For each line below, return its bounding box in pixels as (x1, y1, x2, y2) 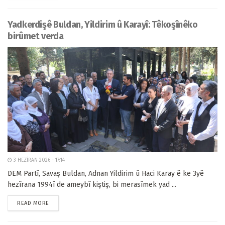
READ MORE (17, 200, 49, 206)
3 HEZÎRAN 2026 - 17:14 (12, 157, 65, 163)
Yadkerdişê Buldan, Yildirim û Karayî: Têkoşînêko (8, 19, 198, 30)
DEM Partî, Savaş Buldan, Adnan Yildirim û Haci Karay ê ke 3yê (8, 169, 204, 178)
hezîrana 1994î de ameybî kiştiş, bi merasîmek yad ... (8, 180, 176, 189)
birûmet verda (8, 31, 64, 42)
